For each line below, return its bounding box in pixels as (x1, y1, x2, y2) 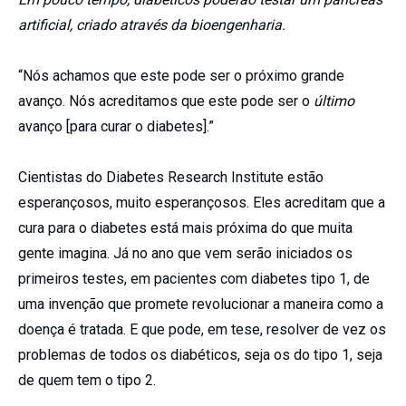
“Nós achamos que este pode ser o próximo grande (18, 66, 344, 84)
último (314, 92, 354, 110)
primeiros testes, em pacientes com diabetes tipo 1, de (18, 269, 370, 287)
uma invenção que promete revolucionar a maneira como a (18, 295, 383, 313)
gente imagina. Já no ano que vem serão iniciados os (18, 244, 353, 262)
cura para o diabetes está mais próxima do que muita (18, 218, 353, 237)
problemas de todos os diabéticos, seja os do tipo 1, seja (18, 345, 382, 363)
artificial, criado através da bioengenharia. (18, 15, 285, 34)
